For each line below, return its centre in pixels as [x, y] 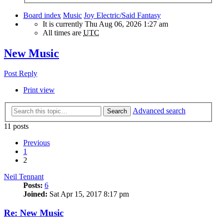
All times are [63, 32]
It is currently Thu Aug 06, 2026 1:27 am [105, 24]
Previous [37, 143]
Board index [42, 15]
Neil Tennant [24, 177]
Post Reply [21, 74]
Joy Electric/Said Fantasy [122, 15]
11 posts [16, 126]
